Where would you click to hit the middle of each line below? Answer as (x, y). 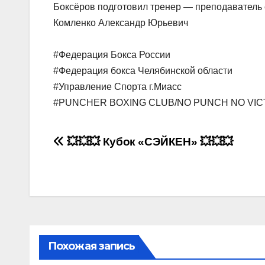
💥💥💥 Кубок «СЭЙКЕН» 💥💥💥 (148, 142)
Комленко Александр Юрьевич (122, 23)
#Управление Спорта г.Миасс (117, 87)
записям (92, 195)
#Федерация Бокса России (112, 55)
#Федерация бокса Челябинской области (143, 71)
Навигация (104, 146)
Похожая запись (92, 246)
